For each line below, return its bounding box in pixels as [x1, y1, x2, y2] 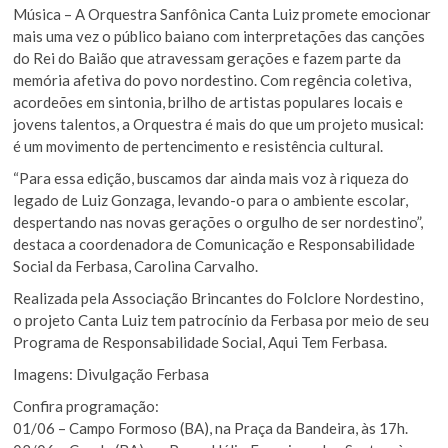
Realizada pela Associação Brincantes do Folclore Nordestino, [13, 289, 424, 308]
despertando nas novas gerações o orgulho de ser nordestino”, [13, 213, 424, 232]
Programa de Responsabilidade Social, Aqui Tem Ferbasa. [13, 333, 388, 352]
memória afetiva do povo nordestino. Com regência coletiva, [13, 71, 412, 90]
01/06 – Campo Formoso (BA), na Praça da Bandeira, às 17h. [13, 419, 409, 438]
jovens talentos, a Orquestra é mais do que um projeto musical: [13, 115, 425, 134]
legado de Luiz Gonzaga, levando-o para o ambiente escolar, [13, 191, 409, 210]
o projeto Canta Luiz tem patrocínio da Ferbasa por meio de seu [13, 311, 430, 330]
